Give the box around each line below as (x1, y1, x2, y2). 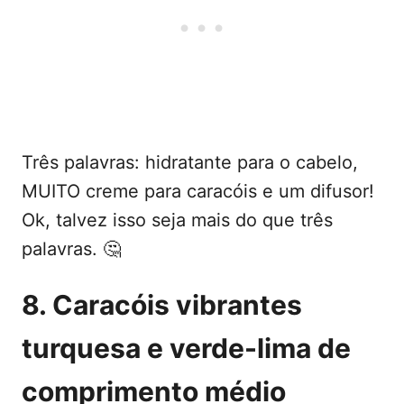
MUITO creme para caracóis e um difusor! (22, 179, 374, 202)
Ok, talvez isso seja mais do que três (22, 208, 333, 231)
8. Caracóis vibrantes (22, 288, 302, 321)
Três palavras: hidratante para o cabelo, (22, 151, 358, 173)
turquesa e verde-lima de (22, 331, 351, 364)
